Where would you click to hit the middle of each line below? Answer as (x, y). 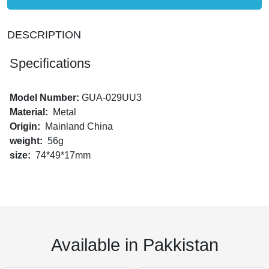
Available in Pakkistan (134, 245)
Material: (31, 112)
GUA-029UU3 (112, 98)
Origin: (27, 126)
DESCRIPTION (44, 35)
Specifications (50, 63)
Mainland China (79, 126)
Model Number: (46, 98)
